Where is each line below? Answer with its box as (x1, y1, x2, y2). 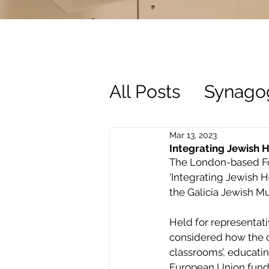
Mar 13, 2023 (169, 130, 217, 140)
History (133, 128, 192, 150)
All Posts (109, 80, 180, 102)
